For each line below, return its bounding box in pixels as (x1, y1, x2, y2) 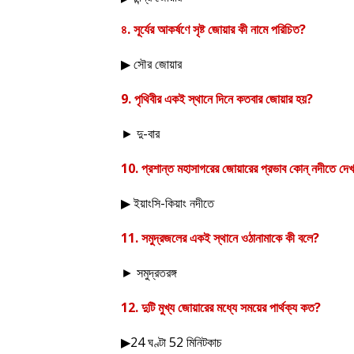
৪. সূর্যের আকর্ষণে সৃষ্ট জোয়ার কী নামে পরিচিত (121, 21, 299, 38)
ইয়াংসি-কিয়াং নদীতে (134, 194, 214, 212)
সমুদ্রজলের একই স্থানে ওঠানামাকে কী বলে (141, 229, 313, 247)
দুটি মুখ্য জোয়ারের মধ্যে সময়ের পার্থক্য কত (141, 299, 314, 316)
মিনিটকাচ (186, 333, 222, 351)
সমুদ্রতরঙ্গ (137, 264, 177, 281)
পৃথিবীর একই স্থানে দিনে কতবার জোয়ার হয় (134, 90, 307, 107)
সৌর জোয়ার (134, 55, 182, 73)
